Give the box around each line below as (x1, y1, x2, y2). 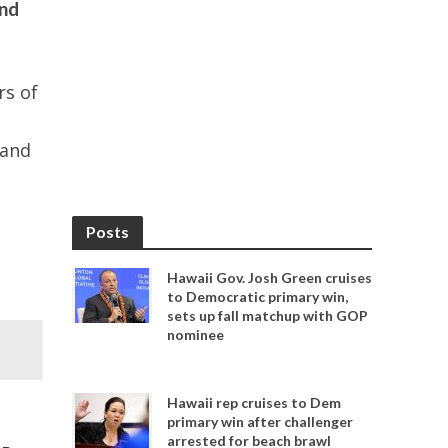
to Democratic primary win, (167, 288, 349, 305)
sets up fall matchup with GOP (167, 307, 369, 324)
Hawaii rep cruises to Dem (167, 394, 342, 411)
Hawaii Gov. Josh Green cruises (167, 269, 373, 286)
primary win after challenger (167, 413, 354, 430)
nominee (167, 326, 225, 343)
